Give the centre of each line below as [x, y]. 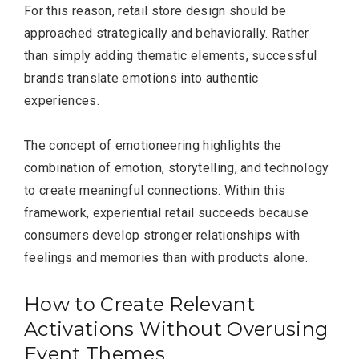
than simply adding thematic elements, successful [171, 55]
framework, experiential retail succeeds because [167, 212]
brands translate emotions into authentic [141, 78]
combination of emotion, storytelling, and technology [177, 167]
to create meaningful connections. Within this [155, 190]
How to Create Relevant [140, 304]
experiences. [62, 100]
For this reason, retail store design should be [155, 10]
